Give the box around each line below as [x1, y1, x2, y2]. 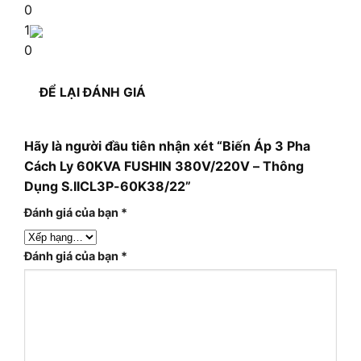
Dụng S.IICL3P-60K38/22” [24, 177, 191, 194]
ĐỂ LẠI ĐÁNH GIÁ [39, 84, 147, 100]
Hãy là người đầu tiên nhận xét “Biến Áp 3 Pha [24, 137, 310, 154]
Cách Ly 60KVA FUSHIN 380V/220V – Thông [24, 157, 304, 174]
